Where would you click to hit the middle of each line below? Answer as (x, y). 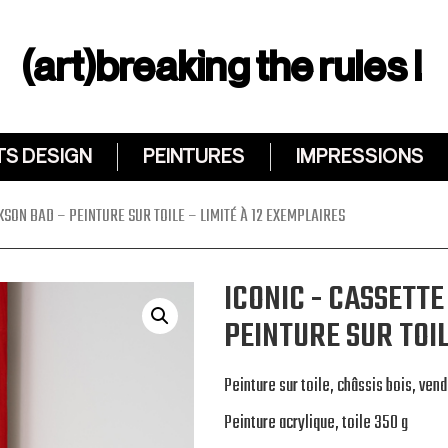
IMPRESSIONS (360, 157)
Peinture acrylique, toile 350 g (316, 423)
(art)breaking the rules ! (222, 66)
